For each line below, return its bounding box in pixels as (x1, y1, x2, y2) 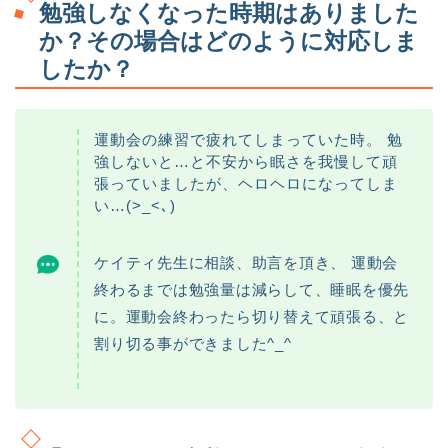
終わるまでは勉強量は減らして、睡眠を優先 (94, 281, 410, 299)
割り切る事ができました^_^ (94, 335, 292, 353)
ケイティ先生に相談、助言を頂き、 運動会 (94, 254, 399, 272)
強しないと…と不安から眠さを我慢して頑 (94, 153, 398, 171)
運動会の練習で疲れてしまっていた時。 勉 (94, 131, 403, 149)
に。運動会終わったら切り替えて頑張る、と (94, 308, 410, 326)
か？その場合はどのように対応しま (39, 28, 418, 55)
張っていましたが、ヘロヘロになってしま (94, 175, 398, 193)
